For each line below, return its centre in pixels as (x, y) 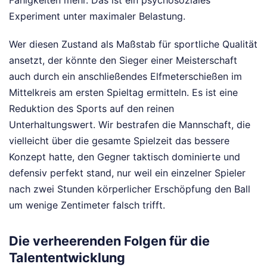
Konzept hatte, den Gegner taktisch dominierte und (125, 156)
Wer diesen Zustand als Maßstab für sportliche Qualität (133, 44)
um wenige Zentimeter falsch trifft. (87, 205)
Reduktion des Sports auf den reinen (91, 108)
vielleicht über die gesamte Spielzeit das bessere (119, 140)
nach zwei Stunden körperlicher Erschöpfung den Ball (130, 189)
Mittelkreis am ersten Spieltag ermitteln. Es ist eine (123, 92)
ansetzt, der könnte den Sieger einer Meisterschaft (123, 60)
